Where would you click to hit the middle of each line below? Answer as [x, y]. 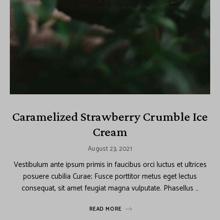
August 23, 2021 [110, 149]
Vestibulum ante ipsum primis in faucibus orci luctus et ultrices [110, 165]
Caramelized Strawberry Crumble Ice [110, 116]
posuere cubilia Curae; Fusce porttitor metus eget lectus [110, 176]
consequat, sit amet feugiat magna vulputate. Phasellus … [110, 188]
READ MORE [105, 209]
